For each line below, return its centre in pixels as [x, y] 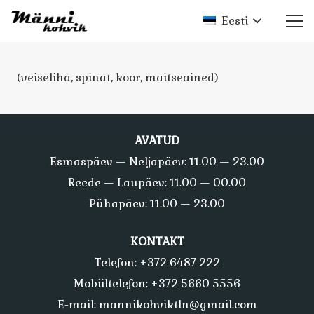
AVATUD [157, 140]
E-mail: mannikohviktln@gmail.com [157, 304]
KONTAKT [157, 241]
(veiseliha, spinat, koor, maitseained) [118, 77]
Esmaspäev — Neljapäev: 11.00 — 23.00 [157, 161]
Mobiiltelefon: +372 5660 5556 [157, 283]
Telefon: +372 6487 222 [157, 262]
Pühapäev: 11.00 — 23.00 [157, 203]
